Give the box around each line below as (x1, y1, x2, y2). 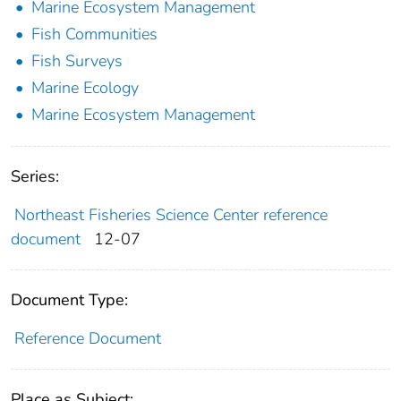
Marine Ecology (31, 77, 139, 99)
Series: (11, 166, 59, 188)
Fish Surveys (31, 50, 123, 73)
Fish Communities (31, 23, 158, 46)
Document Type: (11, 289, 128, 311)
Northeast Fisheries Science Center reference (13, 204, 328, 226)
